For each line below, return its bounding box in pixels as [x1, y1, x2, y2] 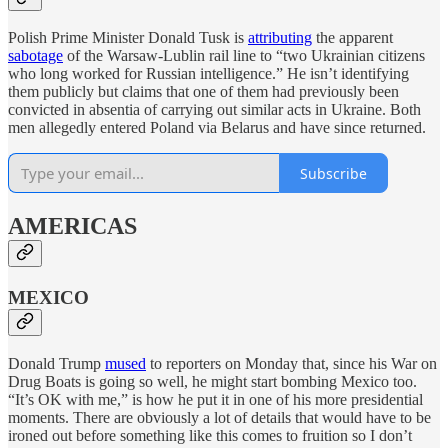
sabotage [8, 47, 63, 65]
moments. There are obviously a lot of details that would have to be [8, 408, 431, 426]
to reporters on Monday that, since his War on [146, 354, 437, 372]
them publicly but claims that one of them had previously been [8, 83, 399, 101]
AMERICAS [8, 213, 137, 240]
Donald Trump [8, 354, 105, 372]
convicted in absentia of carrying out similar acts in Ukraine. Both [8, 101, 421, 119]
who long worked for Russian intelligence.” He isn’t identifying [8, 65, 409, 83]
